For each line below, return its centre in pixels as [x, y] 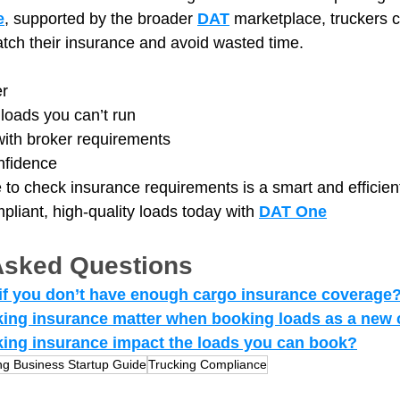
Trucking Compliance [208, 364]
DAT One [293, 211]
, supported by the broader [101, 18]
